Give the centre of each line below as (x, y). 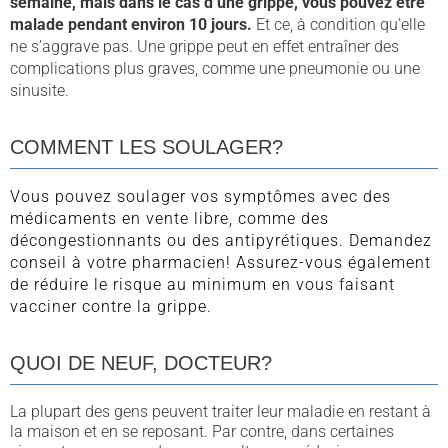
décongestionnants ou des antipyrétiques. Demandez (221, 240)
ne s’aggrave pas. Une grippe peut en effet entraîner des (204, 46)
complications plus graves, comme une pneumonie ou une (215, 68)
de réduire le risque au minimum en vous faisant (202, 284)
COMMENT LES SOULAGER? (146, 147)
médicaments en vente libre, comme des (169, 218)
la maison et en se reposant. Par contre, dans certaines (202, 431)
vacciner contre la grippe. (111, 306)
